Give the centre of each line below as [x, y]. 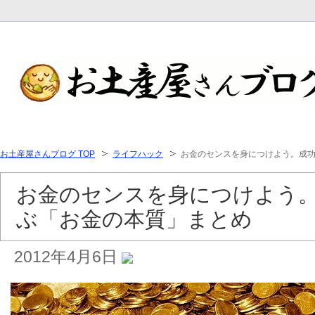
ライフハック [138, 154]
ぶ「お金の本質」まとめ [134, 219]
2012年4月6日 [68, 257]
